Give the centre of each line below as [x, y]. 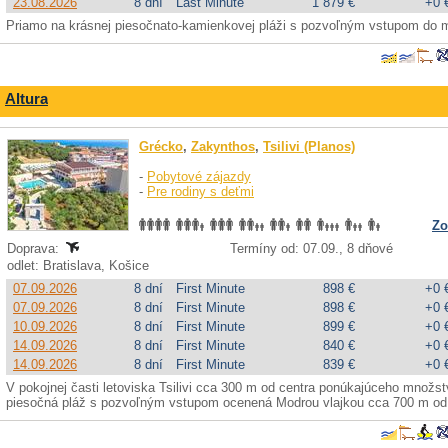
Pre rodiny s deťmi [200, 191]
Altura [26, 98]
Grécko [161, 146]
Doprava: [35, 248]
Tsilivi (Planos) [309, 146]
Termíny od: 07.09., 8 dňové [311, 248]
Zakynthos [223, 146]
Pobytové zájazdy [199, 176]
